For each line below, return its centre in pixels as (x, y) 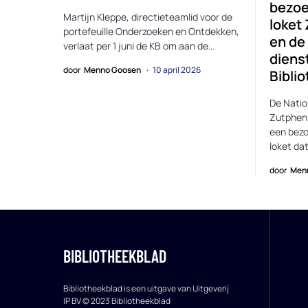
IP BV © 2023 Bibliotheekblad (117, 301)
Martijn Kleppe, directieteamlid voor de (148, 16)
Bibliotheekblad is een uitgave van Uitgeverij (146, 288)
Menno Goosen (112, 69)
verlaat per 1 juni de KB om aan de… (139, 45)
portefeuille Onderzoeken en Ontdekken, (151, 31)
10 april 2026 (177, 69)
